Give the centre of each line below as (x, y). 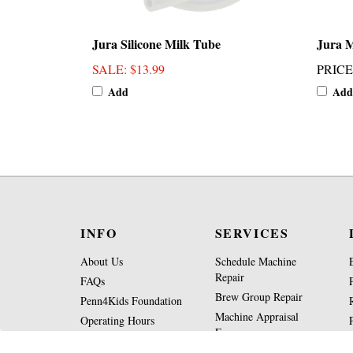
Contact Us (105, 340)
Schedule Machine (255, 261)
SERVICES (252, 233)
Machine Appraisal (256, 316)
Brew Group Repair (258, 297)
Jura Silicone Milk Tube (156, 43)
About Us (102, 261)
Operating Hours (117, 320)
